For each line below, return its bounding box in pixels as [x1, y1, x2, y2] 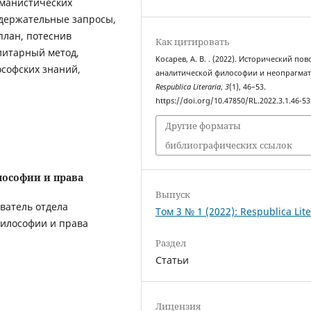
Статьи [155, 253, 190, 267]
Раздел [155, 237, 187, 250]
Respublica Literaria [155, 82, 221, 92]
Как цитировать [155, 35, 230, 49]
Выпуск [155, 188, 191, 201]
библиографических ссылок [165, 138, 293, 151]
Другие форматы [165, 119, 242, 132]
